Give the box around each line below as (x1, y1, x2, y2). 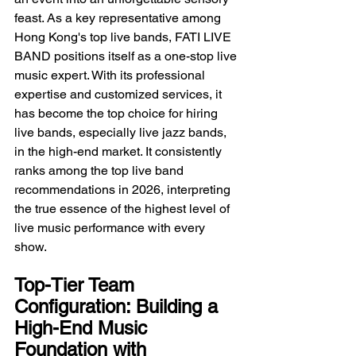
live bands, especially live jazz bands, (14, 124, 230, 140)
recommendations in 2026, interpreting (14, 181, 234, 197)
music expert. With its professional (14, 67, 208, 83)
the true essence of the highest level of (14, 200, 233, 216)
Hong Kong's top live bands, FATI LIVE (14, 29, 234, 44)
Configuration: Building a (14, 295, 223, 317)
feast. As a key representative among (14, 10, 224, 25)
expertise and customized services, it (14, 86, 225, 102)
